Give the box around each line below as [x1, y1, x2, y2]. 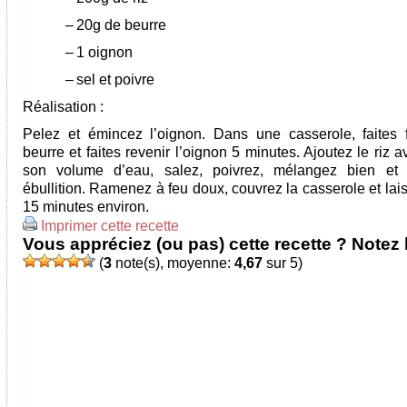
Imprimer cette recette [41, 218, 179, 233]
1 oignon [76, 45, 133, 60]
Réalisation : [23, 99, 104, 114]
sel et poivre [76, 72, 154, 87]
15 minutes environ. [23, 199, 149, 214]
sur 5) [263, 255, 303, 271]
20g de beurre [76, 17, 166, 33]
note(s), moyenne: [112, 255, 234, 271]
